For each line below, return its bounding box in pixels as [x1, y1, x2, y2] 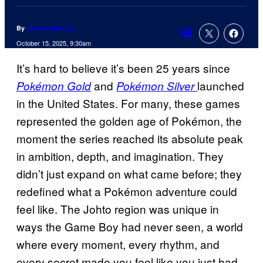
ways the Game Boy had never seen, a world [16, 218, 243, 235]
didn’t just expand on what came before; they [16, 166, 242, 182]
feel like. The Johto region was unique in [16, 201, 219, 217]
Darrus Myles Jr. [26, 23, 75, 33]
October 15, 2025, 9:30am [16, 38, 91, 48]
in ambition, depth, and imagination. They [16, 148, 224, 164]
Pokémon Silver [116, 78, 194, 94]
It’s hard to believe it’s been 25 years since [16, 60, 230, 76]
